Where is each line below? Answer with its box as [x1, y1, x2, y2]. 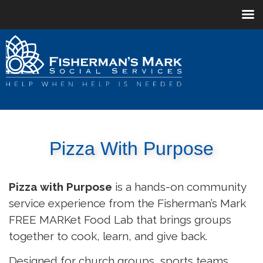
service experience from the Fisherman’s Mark [9, 196, 246, 210]
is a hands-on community [112, 180, 246, 193]
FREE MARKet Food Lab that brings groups [9, 213, 231, 226]
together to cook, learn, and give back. [9, 229, 207, 242]
